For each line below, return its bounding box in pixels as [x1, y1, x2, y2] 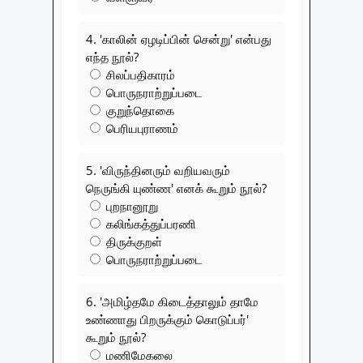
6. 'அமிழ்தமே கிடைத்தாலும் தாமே [86, 293, 258, 310]
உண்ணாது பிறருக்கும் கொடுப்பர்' [86, 310, 249, 327]
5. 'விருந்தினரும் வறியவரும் [86, 161, 230, 178]
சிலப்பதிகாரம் [103, 66, 175, 83]
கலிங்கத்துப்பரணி [103, 215, 196, 232]
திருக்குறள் [103, 233, 162, 250]
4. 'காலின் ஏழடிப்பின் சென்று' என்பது [86, 30, 271, 47]
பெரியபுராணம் [103, 119, 178, 136]
